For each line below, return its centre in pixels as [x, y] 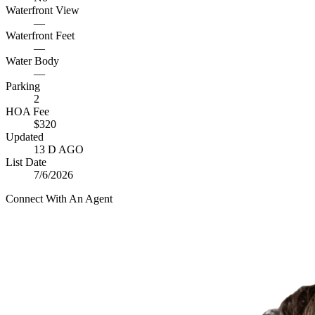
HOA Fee [27, 111]
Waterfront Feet [40, 36]
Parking [23, 86]
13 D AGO [59, 149]
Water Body [32, 61]
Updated [25, 137]
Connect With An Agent [59, 199]
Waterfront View [43, 10]
